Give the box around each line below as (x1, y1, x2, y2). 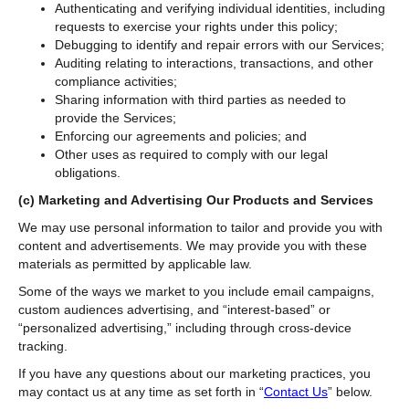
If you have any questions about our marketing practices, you (18, 365, 371, 381)
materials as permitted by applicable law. (18, 256, 256, 271)
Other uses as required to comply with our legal (55, 146, 328, 162)
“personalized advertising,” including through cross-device (18, 320, 351, 335)
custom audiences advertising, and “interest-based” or (18, 301, 330, 317)
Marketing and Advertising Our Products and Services (38, 192, 373, 207)
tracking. (18, 338, 68, 353)
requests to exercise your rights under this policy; (55, 18, 338, 34)
